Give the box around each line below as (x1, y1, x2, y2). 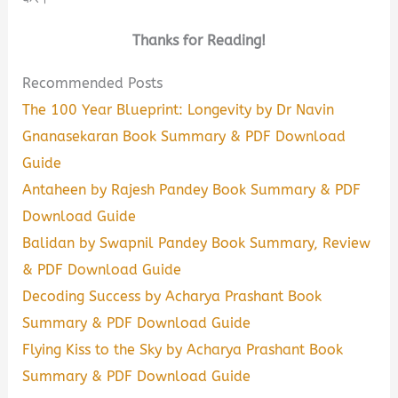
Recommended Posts (22, 74, 163, 92)
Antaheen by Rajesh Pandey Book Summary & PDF (22, 180, 362, 198)
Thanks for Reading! (132, 31, 266, 49)
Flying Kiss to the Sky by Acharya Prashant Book (22, 340, 344, 358)
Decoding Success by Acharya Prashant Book (22, 287, 322, 305)
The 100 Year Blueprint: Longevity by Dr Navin (22, 100, 335, 118)
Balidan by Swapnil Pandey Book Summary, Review (22, 234, 371, 251)
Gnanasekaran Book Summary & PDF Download (22, 127, 346, 145)
